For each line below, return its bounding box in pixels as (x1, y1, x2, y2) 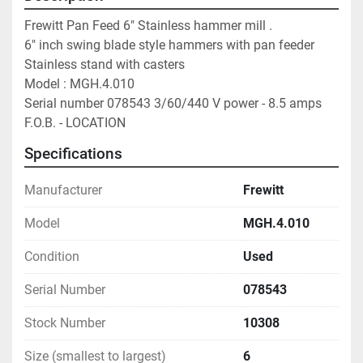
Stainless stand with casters (24, 56, 188, 72)
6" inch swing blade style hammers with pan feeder (24, 36, 318, 53)
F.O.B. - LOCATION (24, 114, 126, 130)
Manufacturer (24, 181, 102, 198)
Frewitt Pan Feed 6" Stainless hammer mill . (24, 17, 275, 33)
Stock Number (24, 314, 105, 331)
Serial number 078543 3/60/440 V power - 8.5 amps (24, 95, 322, 111)
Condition (24, 248, 79, 264)
